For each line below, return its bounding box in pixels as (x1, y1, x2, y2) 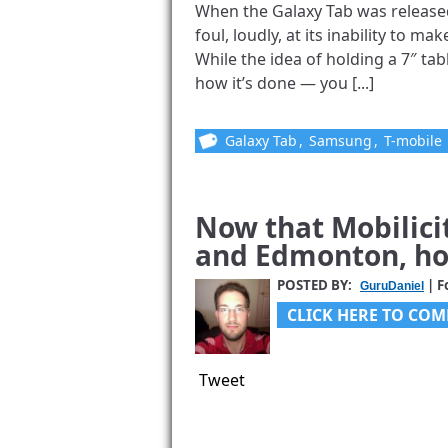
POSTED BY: (277, 276, 355, 294)
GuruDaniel (360, 279, 424, 293)
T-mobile (384, 131, 442, 150)
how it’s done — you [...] (195, 72, 374, 94)
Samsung (309, 131, 372, 150)
